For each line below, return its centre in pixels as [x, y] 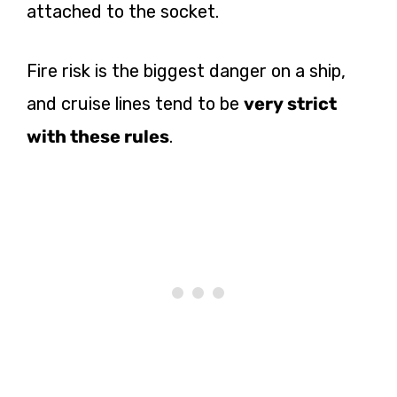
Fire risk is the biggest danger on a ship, [186, 71]
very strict [290, 104]
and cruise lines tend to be [135, 104]
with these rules [98, 137]
